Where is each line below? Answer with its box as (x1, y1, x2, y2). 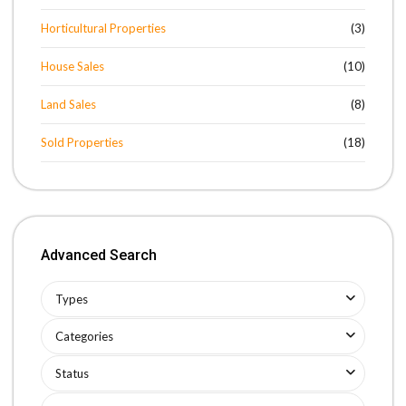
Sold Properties (41, 135, 123, 150)
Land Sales (41, 97, 96, 111)
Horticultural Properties (41, 21, 166, 35)
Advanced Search (41, 246, 157, 264)
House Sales (41, 59, 104, 73)
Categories (55, 329, 113, 343)
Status (55, 366, 89, 381)
